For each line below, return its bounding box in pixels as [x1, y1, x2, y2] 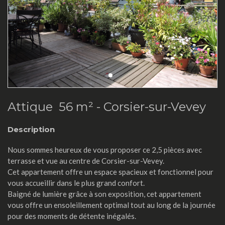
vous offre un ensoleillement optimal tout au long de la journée [8, 200, 215, 209]
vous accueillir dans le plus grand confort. [8, 178, 145, 187]
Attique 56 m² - [8, 99, 103, 114]
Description [8, 125, 55, 134]
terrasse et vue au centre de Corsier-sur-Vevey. [8, 156, 164, 165]
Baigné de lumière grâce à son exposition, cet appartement [8, 189, 201, 198]
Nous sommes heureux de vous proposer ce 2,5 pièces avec [8, 145, 202, 154]
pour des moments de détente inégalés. [8, 211, 136, 220]
